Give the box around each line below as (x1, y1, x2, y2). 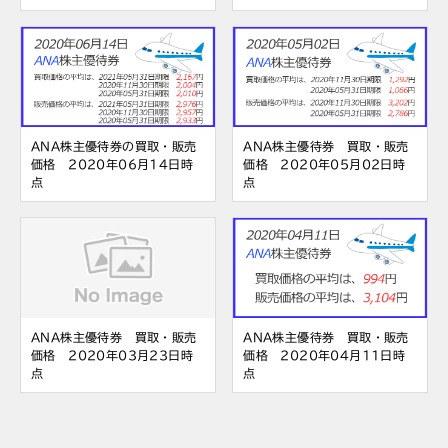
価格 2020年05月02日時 (243, 157, 406, 170)
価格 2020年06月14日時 (31, 157, 193, 170)
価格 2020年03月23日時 (31, 348, 193, 361)
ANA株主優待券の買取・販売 (31, 139, 197, 152)
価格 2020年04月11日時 (243, 348, 406, 361)
